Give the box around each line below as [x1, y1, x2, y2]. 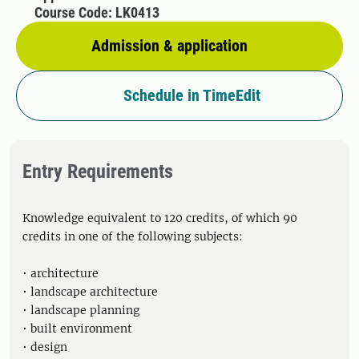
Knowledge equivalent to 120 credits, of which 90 [22, 211, 297, 225]
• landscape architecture [22, 284, 158, 299]
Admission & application [91, 36, 248, 55]
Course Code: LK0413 [34, 4, 159, 21]
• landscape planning [22, 303, 139, 317]
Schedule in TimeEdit [123, 86, 260, 105]
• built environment [22, 321, 132, 336]
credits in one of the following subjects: [22, 229, 243, 244]
